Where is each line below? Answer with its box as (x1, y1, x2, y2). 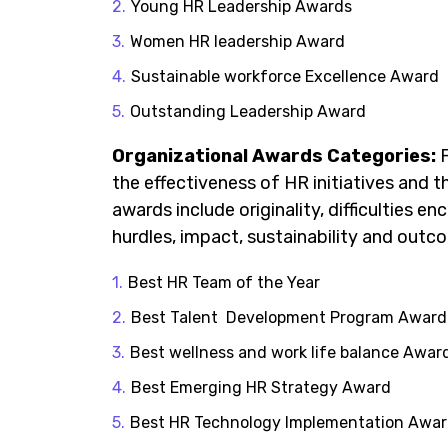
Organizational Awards (112, 145, 327, 167)
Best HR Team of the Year (127, 273, 320, 292)
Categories (327, 145, 431, 167)
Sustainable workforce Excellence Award (130, 67, 439, 86)
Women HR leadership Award (129, 32, 345, 51)
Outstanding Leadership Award (129, 102, 366, 121)
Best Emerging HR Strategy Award (130, 378, 391, 397)
